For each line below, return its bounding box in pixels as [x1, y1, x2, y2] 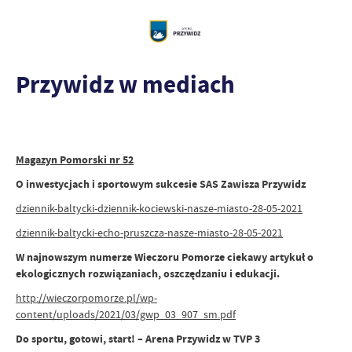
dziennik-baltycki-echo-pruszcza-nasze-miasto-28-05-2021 [16, 225, 283, 240]
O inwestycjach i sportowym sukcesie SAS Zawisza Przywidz [16, 177, 306, 192]
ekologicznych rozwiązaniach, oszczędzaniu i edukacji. [16, 266, 280, 281]
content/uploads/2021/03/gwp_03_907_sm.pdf [16, 307, 236, 321]
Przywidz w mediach [16, 68, 235, 101]
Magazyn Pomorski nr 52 [16, 152, 134, 167]
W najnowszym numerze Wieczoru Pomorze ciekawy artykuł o [16, 250, 313, 265]
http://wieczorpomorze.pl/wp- [16, 291, 157, 305]
